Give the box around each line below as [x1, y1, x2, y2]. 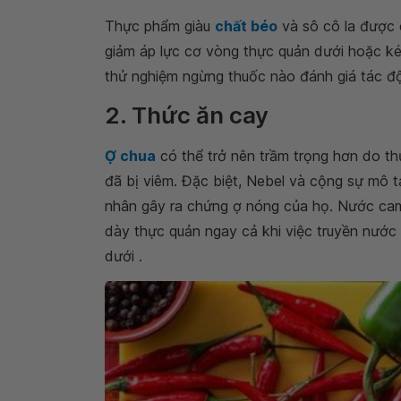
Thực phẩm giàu [105, 17, 215, 35]
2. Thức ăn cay [105, 101, 269, 129]
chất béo [215, 17, 277, 35]
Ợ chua [105, 147, 156, 165]
